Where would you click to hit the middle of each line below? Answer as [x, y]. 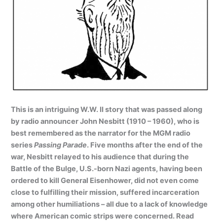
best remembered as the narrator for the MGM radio [101, 133]
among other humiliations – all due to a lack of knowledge [110, 204]
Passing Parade [61, 145]
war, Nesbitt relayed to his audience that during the [100, 157]
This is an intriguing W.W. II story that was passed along [107, 110]
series [23, 145]
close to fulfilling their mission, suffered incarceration [105, 193]
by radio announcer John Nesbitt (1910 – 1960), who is [105, 122]
